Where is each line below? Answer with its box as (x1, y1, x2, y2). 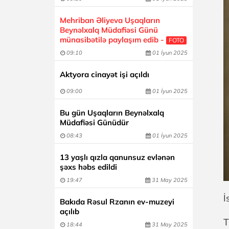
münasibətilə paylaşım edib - (60, 35, 166, 44)
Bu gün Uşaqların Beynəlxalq (60, 108, 164, 118)
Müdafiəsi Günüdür (60, 118, 129, 127)
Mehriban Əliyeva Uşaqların (60, 15, 160, 25)
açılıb (60, 207, 79, 216)
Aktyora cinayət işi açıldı (60, 70, 149, 79)
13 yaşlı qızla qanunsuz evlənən (60, 152, 175, 162)
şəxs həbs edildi (60, 162, 117, 172)
